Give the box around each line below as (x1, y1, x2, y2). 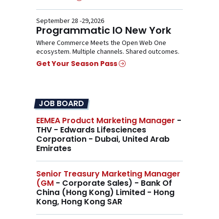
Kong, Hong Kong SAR (36, 196, 122, 207)
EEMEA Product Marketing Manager (36, 114, 175, 126)
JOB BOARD (39, 97, 84, 109)
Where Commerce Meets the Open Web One (36, 38, 166, 48)
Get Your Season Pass (36, 59, 119, 69)
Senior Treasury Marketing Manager (36, 168, 180, 179)
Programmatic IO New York (36, 23, 171, 38)
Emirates (36, 142, 71, 154)
